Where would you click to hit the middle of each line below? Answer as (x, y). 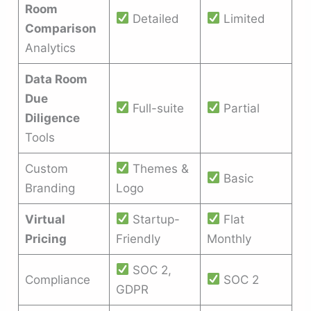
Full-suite (157, 108)
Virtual (45, 219)
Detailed (154, 18)
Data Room (56, 79)
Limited (243, 18)
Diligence (52, 118)
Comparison (60, 28)
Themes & (159, 168)
